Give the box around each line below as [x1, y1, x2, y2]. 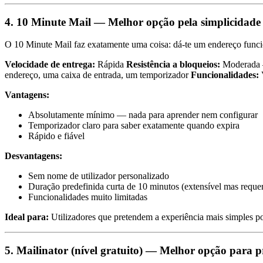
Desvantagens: [5, 151, 62, 161]
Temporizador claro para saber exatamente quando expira [28, 120, 240, 131]
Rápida [95, 59, 126, 70]
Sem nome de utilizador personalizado [28, 171, 169, 181]
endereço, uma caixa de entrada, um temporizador [5, 70, 191, 80]
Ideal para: [5, 212, 49, 222]
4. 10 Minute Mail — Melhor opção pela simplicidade [5, 15, 261, 28]
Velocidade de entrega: [5, 59, 95, 70]
